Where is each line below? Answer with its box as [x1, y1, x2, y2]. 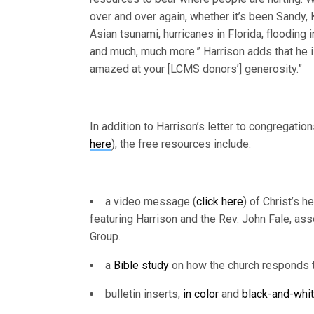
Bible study [114, 259, 169, 272]
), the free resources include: [111, 137, 252, 151]
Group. [90, 230, 121, 243]
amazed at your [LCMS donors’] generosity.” [90, 62, 303, 76]
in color [183, 287, 219, 301]
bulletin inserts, [105, 287, 183, 301]
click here [196, 195, 243, 208]
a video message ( [105, 195, 196, 208]
